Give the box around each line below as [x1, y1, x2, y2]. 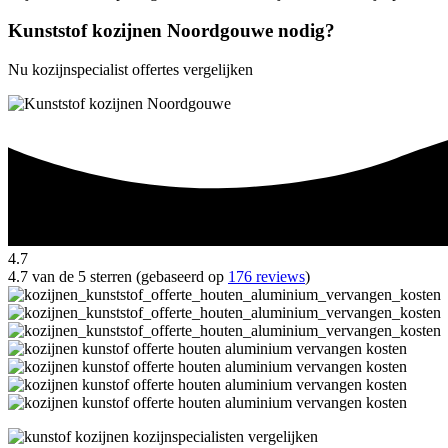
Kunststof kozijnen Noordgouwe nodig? [8, 20, 335, 42]
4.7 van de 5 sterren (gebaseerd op [8, 267, 228, 285]
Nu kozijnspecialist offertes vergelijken [8, 61, 253, 79]
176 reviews [228, 267, 305, 285]
